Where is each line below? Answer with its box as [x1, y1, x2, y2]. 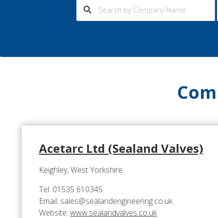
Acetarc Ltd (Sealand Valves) [39, 140, 203, 157]
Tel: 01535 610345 [39, 184, 103, 195]
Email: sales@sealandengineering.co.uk [39, 196, 172, 207]
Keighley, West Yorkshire [39, 164, 123, 176]
